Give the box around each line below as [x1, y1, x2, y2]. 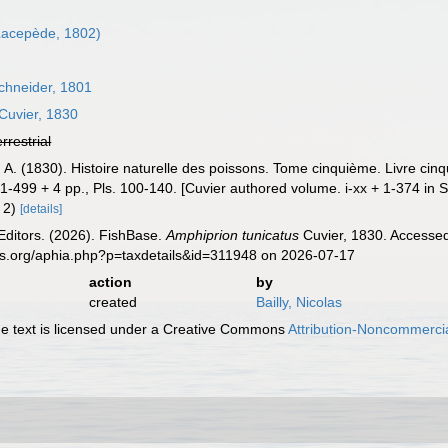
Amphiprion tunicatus [166, 227, 300, 243]
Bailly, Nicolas [255, 294, 342, 310]
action [88, 274, 132, 290]
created [88, 294, 137, 310]
